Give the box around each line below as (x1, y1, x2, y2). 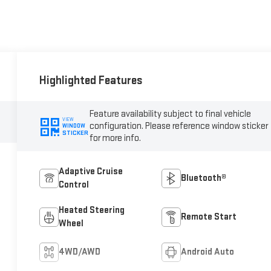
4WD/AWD (59, 246, 101, 258)
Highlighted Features (39, 73, 143, 88)
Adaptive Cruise (59, 165, 123, 177)
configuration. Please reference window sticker (90, 120, 269, 132)
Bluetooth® (180, 172, 226, 184)
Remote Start (180, 211, 237, 223)
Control (59, 178, 90, 191)
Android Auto (180, 246, 234, 258)
